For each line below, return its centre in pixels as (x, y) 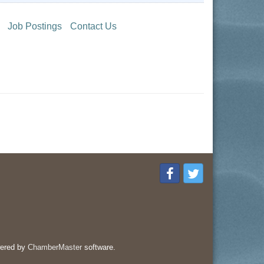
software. (98, 247)
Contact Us (93, 26)
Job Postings (34, 26)
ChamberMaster (55, 247)
